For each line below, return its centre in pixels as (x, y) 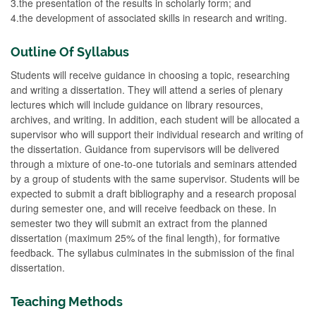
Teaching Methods (67, 302)
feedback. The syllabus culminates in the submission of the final (152, 253)
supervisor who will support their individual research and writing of (157, 134)
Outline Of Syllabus (70, 52)
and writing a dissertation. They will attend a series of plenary (147, 90)
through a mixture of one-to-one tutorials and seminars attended (154, 164)
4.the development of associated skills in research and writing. (149, 18)
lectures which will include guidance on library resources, (137, 104)
